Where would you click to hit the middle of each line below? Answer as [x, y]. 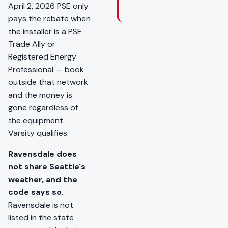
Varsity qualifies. [38, 133]
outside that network [48, 82]
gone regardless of [43, 108]
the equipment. [36, 121]
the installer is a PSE [45, 32]
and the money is [40, 95]
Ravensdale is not [41, 205]
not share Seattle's [47, 167]
